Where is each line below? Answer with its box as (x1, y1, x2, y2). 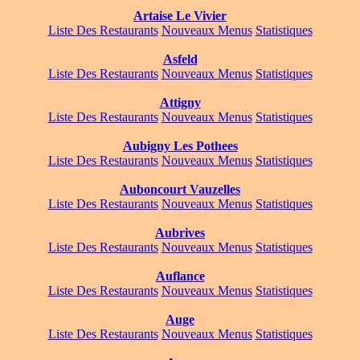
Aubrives (155, 226, 205, 240)
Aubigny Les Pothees (122, 139, 238, 153)
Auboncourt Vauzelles (120, 182, 240, 197)
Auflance (155, 269, 205, 284)
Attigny (159, 96, 201, 110)
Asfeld (162, 52, 198, 67)
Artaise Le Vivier (133, 9, 227, 23)
